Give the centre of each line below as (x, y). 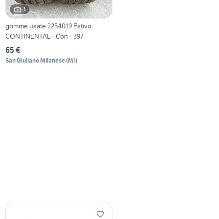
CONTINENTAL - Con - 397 (44, 36)
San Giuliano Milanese (35, 60)
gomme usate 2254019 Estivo (49, 26)
